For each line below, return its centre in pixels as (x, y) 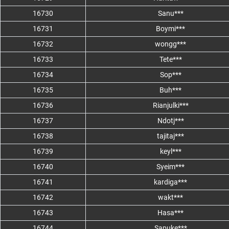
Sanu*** (170, 14)
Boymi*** (170, 29)
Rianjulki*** (170, 106)
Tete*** (170, 60)
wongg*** (170, 44)
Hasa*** (170, 213)
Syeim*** (170, 167)
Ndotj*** (170, 121)
